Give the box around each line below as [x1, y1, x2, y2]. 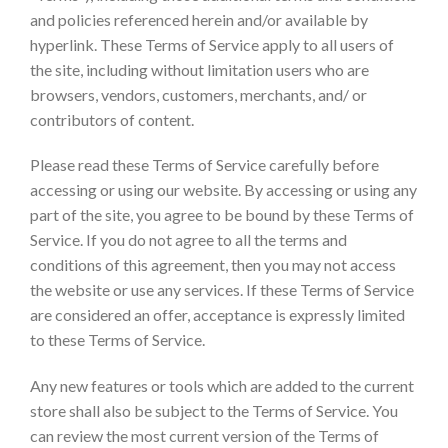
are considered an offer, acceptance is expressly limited [30, 305, 405, 325]
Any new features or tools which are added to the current [30, 376, 414, 396]
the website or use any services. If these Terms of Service [30, 280, 414, 300]
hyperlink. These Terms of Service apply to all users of [30, 34, 394, 54]
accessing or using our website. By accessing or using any [30, 180, 417, 200]
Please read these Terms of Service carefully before [30, 155, 379, 175]
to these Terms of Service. [30, 330, 205, 350]
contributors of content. [30, 109, 194, 129]
